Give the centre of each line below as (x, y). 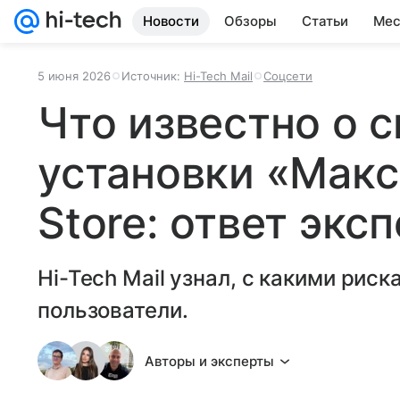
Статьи (325, 21)
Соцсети (288, 76)
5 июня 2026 (74, 76)
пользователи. (113, 310)
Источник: (153, 76)
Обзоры (250, 21)
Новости (171, 21)
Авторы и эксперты (209, 361)
